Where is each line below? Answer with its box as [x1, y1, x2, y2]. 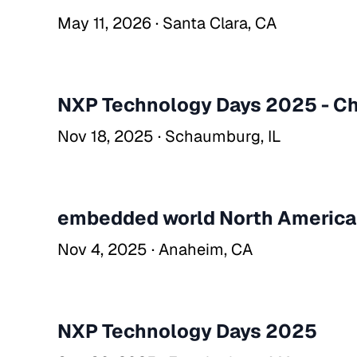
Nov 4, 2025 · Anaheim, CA [57, 239, 253, 260]
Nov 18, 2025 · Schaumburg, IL [57, 126, 281, 147]
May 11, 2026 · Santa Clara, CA [57, 13, 277, 33]
